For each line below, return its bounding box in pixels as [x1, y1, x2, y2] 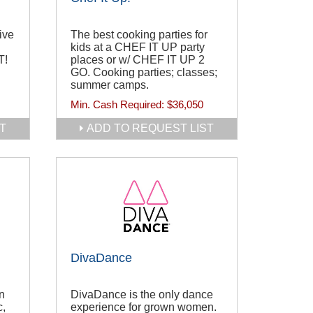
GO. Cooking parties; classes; [71, 66, 217, 79]
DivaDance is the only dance [71, 289, 213, 301]
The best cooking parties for [71, 29, 208, 41]
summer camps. [71, 79, 149, 92]
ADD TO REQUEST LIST [87, 122, 214, 134]
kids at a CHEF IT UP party [71, 41, 205, 54]
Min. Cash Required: [71, 99, 167, 111]
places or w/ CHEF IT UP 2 [71, 54, 205, 66]
